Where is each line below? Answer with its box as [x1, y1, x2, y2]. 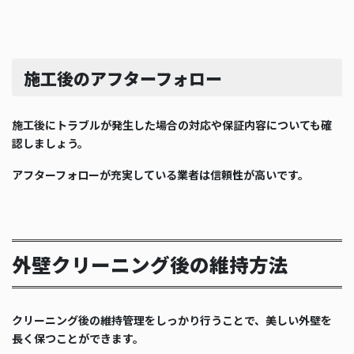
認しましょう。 [12, 135, 88, 152]
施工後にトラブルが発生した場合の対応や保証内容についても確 [12, 117, 332, 134]
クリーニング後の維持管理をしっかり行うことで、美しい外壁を [12, 312, 332, 329]
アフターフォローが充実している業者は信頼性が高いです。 [12, 167, 309, 183]
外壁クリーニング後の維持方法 [12, 250, 288, 279]
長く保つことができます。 [12, 330, 144, 347]
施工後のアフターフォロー [23, 66, 222, 90]
